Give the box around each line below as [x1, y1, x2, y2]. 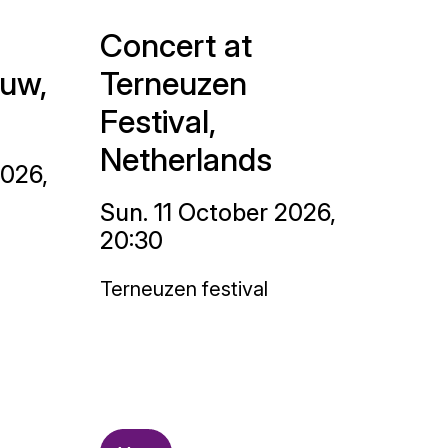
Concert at [100, 26, 253, 65]
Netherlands [100, 140, 273, 179]
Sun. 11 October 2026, [100, 198, 337, 227]
